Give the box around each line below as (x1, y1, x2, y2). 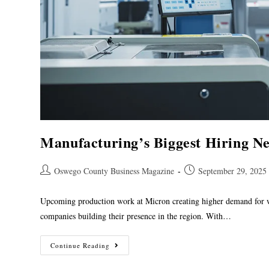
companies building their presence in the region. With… (40, 210, 232, 222)
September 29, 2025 (198, 165, 267, 177)
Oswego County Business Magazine (54, 165, 175, 177)
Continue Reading (50, 241, 110, 250)
